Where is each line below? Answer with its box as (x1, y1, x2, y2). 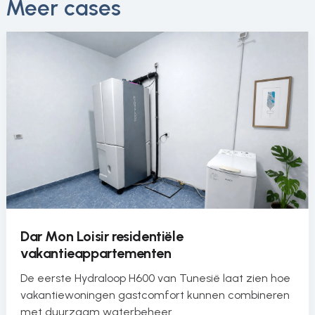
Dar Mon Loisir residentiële (20, 228, 184, 245)
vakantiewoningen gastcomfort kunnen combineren (20, 288, 290, 302)
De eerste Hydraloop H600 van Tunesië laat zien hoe (20, 271, 290, 285)
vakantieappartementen (20, 245, 172, 262)
